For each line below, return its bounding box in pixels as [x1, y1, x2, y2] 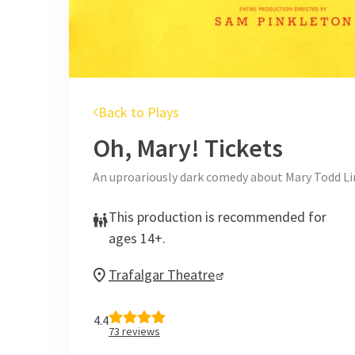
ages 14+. [109, 229, 166, 247]
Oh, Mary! [93, 132, 200, 164]
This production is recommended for [109, 208, 326, 226]
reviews [120, 324, 160, 338]
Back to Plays [98, 103, 179, 121]
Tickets [200, 132, 283, 164]
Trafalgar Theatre [109, 265, 215, 284]
